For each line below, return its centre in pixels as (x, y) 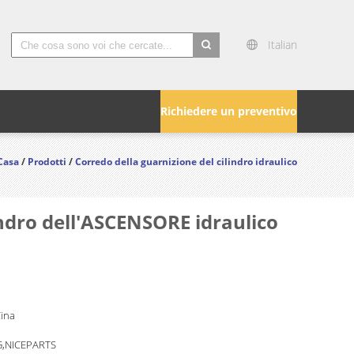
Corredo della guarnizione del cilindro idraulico (186, 162)
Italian (282, 45)
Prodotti (47, 162)
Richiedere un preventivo (229, 111)
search (211, 67)
